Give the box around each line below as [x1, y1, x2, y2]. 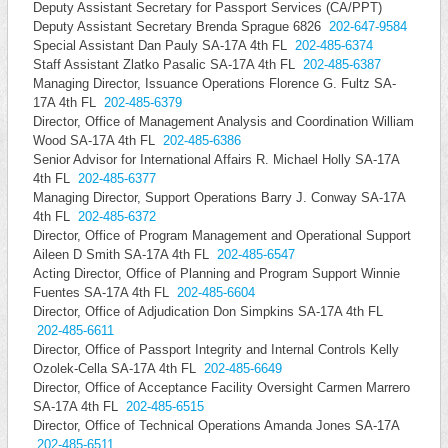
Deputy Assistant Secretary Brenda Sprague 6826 [32, 19, 329, 34]
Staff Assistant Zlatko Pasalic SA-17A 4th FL [32, 57, 303, 72]
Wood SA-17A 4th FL [32, 133, 163, 148]
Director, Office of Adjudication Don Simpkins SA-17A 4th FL [32, 304, 383, 319]
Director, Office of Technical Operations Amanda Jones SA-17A [32, 418, 399, 433]
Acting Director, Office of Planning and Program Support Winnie [32, 266, 400, 281]
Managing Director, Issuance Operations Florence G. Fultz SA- [32, 76, 396, 91]
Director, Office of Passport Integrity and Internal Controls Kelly [32, 342, 399, 357]
